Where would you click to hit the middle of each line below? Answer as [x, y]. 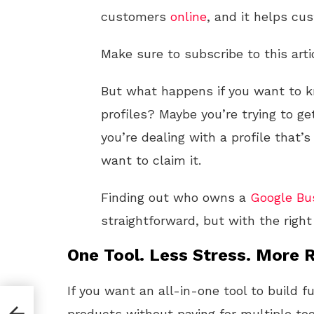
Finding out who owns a [176, 197]
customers [136, 16]
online [189, 16]
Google [271, 197]
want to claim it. [151, 160]
